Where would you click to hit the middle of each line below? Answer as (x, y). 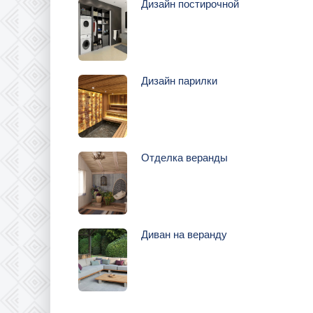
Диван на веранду (184, 234)
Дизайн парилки (179, 81)
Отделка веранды (184, 158)
